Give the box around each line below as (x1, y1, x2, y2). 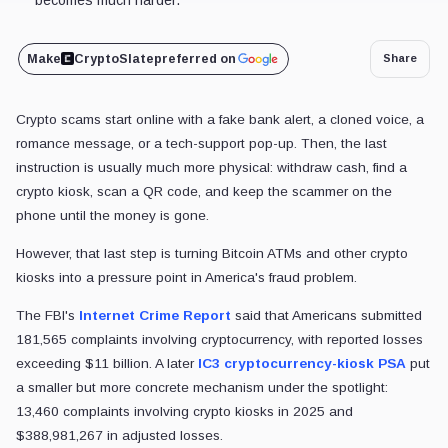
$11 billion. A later (81, 355, 198, 371)
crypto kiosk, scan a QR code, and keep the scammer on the (16, 183, 392, 199)
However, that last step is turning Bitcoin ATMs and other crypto (16, 245, 408, 261)
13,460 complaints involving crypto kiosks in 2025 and (16, 403, 353, 419)
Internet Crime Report (79, 307, 235, 323)
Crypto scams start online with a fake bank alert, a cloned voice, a (16, 111, 424, 127)
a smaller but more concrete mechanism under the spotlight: (16, 379, 388, 395)
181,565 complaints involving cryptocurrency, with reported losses (16, 331, 423, 347)
